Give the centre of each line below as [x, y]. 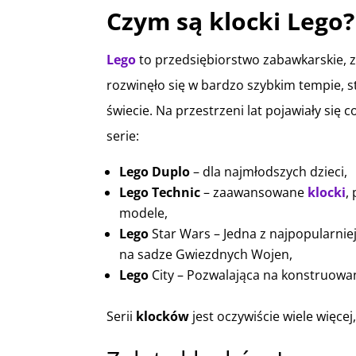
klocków [163, 316]
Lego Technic [160, 192]
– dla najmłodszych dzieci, [269, 171]
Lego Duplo [155, 171]
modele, [144, 213]
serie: [123, 135]
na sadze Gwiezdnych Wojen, [206, 254]
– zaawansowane [254, 192]
